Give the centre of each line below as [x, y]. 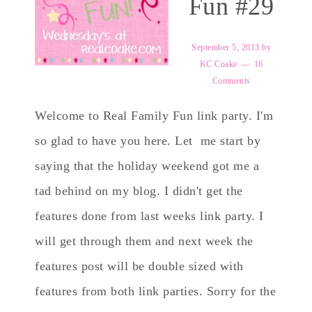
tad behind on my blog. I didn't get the [139, 191]
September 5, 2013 [226, 47]
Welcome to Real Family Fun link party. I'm [154, 116]
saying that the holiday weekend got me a [147, 166]
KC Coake [218, 64]
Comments [231, 81]
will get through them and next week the [144, 241]
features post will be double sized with [139, 266]
